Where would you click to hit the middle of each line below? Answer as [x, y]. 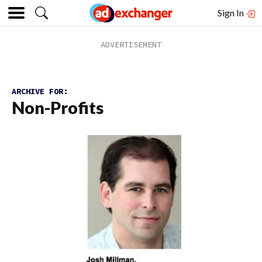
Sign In [232, 13]
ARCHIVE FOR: [40, 91]
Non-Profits [58, 108]
